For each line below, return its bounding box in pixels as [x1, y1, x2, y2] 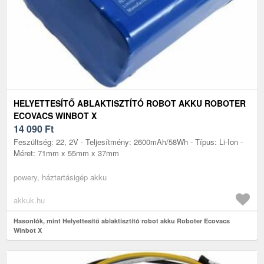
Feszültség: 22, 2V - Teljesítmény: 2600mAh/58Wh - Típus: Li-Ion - [14, 136, 243, 147]
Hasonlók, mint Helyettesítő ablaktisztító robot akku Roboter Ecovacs [14, 216, 230, 225]
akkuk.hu [14, 194, 45, 206]
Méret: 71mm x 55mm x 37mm [14, 147, 119, 159]
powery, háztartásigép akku [14, 171, 107, 183]
